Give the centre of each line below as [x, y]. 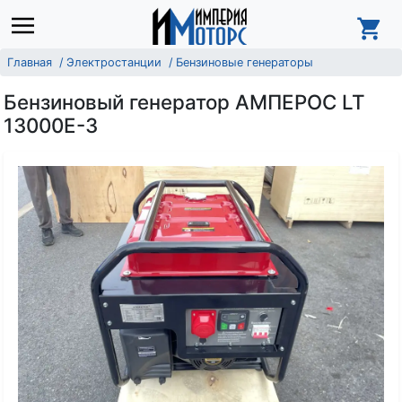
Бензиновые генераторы [245, 62]
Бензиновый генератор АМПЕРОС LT [184, 102]
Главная [30, 62]
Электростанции [114, 62]
